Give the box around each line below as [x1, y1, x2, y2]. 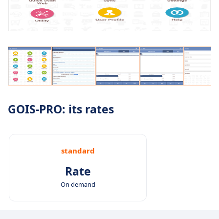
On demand [60, 179, 95, 189]
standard [61, 145, 95, 155]
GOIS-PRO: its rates [8, 101, 114, 117]
